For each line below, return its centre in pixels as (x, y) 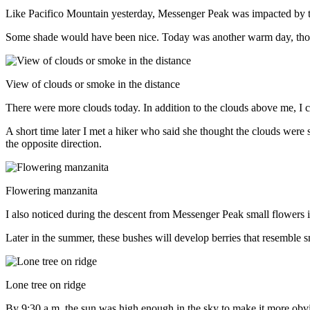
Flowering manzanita (52, 190)
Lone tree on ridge (46, 284)
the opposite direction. (54, 143)
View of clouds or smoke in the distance (93, 84)
